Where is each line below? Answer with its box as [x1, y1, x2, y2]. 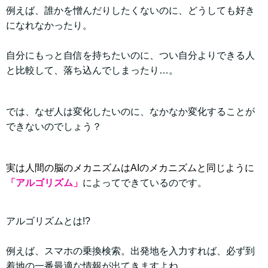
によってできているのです [83, 178, 197, 188]
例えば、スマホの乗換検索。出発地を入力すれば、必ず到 [6, 246, 255, 257]
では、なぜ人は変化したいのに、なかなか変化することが [6, 106, 255, 117]
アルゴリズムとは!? [6, 216, 90, 227]
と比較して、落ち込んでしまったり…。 [6, 65, 178, 76]
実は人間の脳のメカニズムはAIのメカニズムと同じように [6, 163, 254, 173]
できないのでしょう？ [6, 121, 102, 132]
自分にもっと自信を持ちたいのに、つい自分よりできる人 [6, 50, 255, 61]
